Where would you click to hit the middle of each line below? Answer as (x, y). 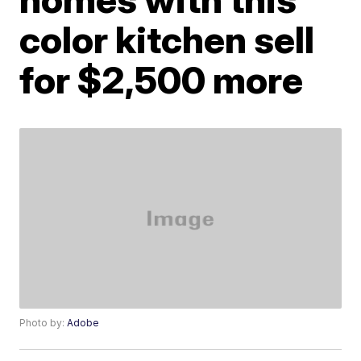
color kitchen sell (167, 39)
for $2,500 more (162, 80)
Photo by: (44, 323)
